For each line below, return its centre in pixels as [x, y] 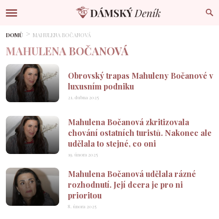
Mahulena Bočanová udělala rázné [132, 174]
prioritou [85, 195]
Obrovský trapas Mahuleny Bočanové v [141, 76]
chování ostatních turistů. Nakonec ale [140, 133]
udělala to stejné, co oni [112, 143]
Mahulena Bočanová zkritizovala [129, 122]
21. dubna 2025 [83, 97]
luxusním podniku [101, 86]
